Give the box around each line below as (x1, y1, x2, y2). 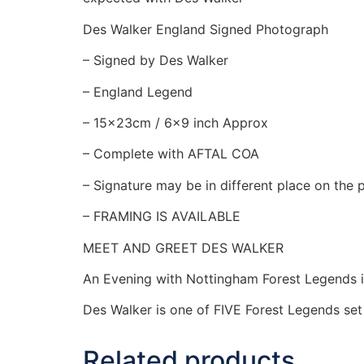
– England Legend (83, 83, 193, 100)
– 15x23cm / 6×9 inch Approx (83, 114, 268, 131)
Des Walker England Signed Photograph (83, 20, 328, 37)
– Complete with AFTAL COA (83, 145, 259, 162)
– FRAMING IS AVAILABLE (83, 208, 240, 225)
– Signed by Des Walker (83, 52, 228, 69)
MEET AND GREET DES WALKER (83, 239, 284, 256)
